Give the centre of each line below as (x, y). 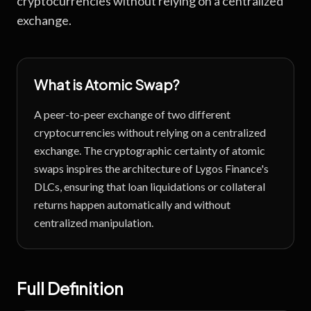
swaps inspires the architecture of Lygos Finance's (151, 168)
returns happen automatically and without (132, 204)
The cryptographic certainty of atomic (174, 150)
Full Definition (70, 288)
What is (59, 84)
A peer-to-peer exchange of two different (132, 114)
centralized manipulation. (94, 222)
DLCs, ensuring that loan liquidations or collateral (150, 186)
